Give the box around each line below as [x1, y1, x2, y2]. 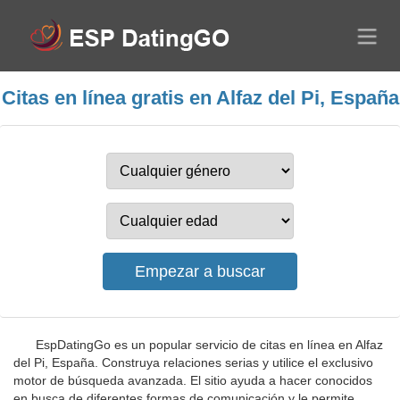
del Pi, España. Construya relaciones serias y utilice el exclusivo [13, 355, 373, 370]
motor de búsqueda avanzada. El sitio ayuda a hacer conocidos [13, 373, 372, 387]
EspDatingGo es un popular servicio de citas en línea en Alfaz [36, 337, 383, 352]
